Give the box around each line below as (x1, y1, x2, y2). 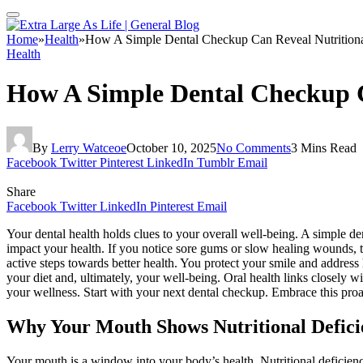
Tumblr (197, 155, 234, 169)
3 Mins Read (291, 140, 357, 155)
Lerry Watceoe (51, 140, 126, 155)
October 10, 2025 (126, 140, 216, 155)
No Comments (216, 140, 291, 155)
